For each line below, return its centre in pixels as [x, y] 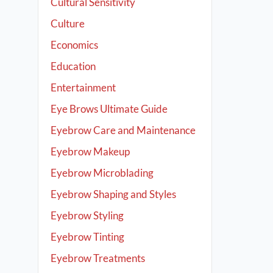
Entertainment [83, 87]
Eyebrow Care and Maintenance [123, 130]
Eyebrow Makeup [90, 151]
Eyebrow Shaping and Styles [113, 194]
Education [73, 66]
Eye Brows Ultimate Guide [109, 109]
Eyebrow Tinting [87, 237]
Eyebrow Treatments [98, 258]
